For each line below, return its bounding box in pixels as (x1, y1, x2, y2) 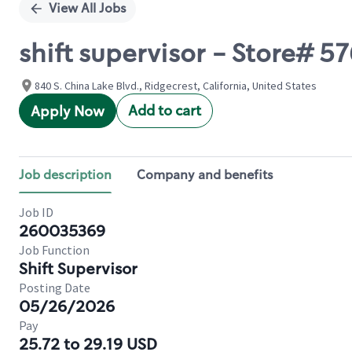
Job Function (19, 242, 90, 258)
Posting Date (19, 280, 90, 295)
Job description (19, 167, 112, 183)
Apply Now (31, 102, 104, 121)
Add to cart (128, 101, 201, 120)
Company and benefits (137, 167, 273, 183)
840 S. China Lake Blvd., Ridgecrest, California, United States (35, 79, 317, 93)
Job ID (19, 204, 53, 220)
